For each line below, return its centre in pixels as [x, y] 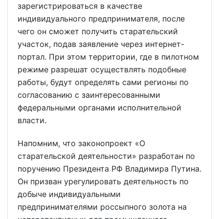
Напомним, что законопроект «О [81, 143]
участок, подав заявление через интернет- [101, 44]
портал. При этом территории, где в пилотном [108, 57]
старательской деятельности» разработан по [106, 156]
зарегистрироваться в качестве [80, 6]
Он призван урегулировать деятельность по [103, 182]
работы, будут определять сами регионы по [103, 82]
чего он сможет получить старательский [98, 32]
